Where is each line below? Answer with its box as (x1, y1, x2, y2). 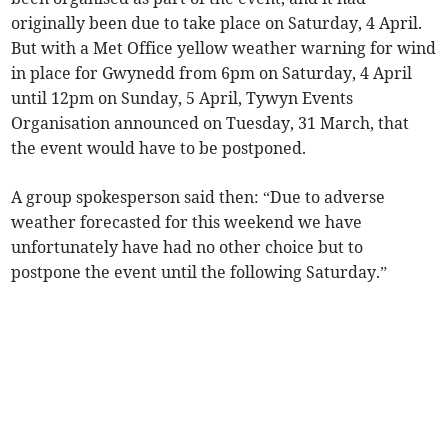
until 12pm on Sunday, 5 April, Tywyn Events (11, 88, 354, 109)
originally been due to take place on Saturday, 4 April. (11, 13, 423, 34)
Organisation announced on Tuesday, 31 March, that (11, 113, 410, 134)
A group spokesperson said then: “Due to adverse (11, 187, 386, 208)
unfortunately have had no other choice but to (11, 237, 364, 258)
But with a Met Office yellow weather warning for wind (11, 38, 437, 59)
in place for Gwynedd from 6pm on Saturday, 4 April (11, 63, 413, 84)
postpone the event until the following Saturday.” (11, 262, 388, 283)
